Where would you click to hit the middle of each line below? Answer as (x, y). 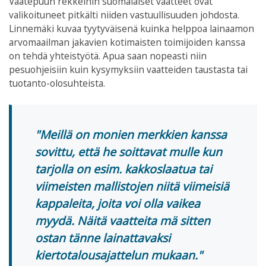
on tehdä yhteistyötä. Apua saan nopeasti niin (108, 56)
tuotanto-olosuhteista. (57, 83)
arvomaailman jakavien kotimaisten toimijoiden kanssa (127, 42)
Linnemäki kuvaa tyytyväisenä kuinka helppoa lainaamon (132, 29)
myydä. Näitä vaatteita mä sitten (122, 220)
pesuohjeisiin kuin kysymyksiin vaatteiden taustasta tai (128, 70)
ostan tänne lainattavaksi (102, 237)
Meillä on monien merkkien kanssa (133, 134)
